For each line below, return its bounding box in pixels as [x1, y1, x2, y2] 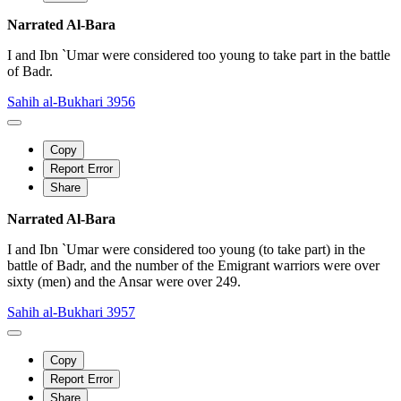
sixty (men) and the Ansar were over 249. [7, 273, 241, 289]
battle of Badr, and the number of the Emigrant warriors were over [7, 257, 380, 273]
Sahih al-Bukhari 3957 [7, 303, 135, 320]
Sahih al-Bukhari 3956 [7, 93, 135, 109]
